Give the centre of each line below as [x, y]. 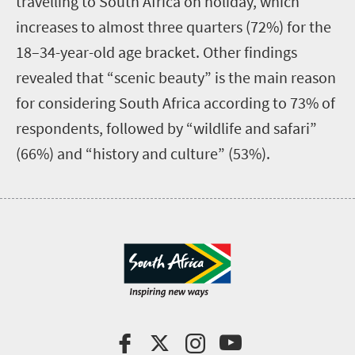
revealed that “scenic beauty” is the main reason [176, 77]
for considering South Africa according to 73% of [176, 102]
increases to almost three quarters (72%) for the [174, 26]
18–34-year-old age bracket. [109, 52]
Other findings [250, 52]
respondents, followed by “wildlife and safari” [166, 128]
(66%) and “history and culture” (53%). [145, 153]
